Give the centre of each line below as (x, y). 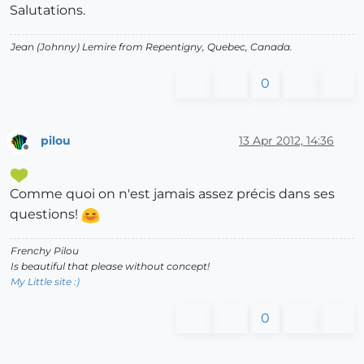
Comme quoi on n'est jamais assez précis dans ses (172, 194)
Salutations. (48, 10)
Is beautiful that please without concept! (110, 266)
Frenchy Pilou (45, 251)
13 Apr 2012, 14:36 (286, 141)
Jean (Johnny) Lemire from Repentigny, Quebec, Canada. (152, 46)
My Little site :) (45, 282)
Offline (41, 154)
